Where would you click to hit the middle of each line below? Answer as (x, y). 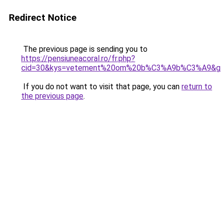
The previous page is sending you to (84, 49)
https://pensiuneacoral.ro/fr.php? (78, 58)
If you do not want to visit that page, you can (101, 87)
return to (197, 87)
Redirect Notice (43, 18)
